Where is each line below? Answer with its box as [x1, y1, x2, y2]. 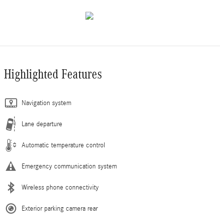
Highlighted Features [4, 67, 102, 82]
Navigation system [22, 99, 71, 107]
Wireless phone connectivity [22, 184, 99, 192]
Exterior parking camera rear [22, 205, 98, 213]
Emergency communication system [22, 163, 117, 170]
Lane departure [22, 120, 62, 128]
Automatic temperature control [22, 141, 105, 149]
